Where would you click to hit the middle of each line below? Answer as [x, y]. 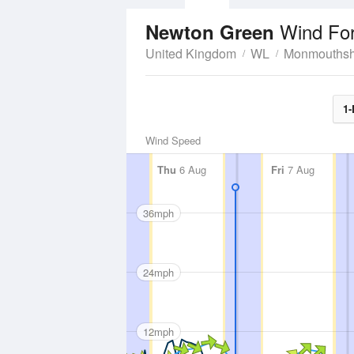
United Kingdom [191, 53]
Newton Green [213, 32]
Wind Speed [173, 140]
